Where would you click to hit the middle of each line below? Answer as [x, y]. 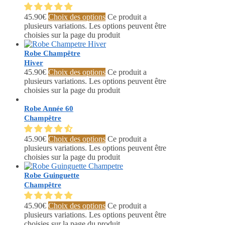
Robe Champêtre [52, 53]
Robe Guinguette [52, 176]
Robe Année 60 [49, 109]
